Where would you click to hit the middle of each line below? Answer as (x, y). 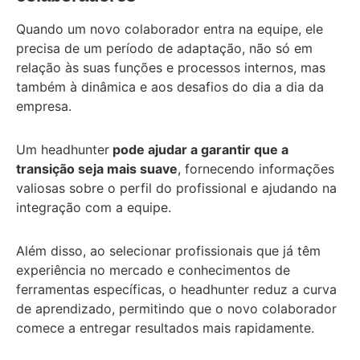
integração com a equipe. (94, 207)
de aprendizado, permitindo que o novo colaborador (176, 308)
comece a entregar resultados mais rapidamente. (165, 327)
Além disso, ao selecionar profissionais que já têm (168, 250)
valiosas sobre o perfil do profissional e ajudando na (176, 188)
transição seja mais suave (97, 168)
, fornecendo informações (256, 168)
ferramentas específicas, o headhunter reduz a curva (176, 289)
